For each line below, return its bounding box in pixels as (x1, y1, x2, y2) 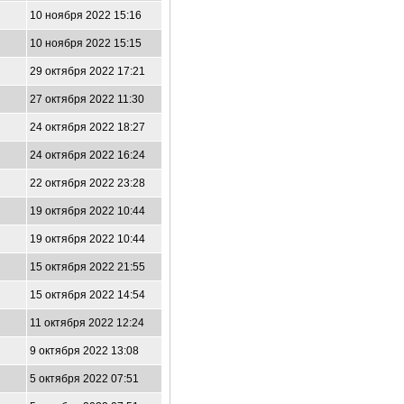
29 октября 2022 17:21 (30, 65, 145, 78)
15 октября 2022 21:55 (30, 261, 145, 273)
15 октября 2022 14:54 (30, 289, 145, 301)
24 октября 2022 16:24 (30, 149, 145, 161)
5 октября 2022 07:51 (30, 372, 139, 385)
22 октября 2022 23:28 (30, 177, 145, 189)
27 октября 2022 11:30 (30, 93, 144, 106)
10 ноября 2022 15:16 (30, 9, 142, 22)
